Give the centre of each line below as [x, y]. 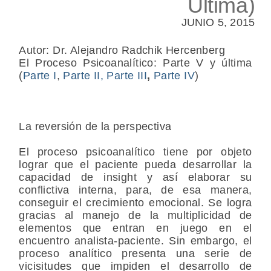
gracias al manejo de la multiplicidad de [135, 215]
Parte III [127, 75]
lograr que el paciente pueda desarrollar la [135, 164]
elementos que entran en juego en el [135, 228]
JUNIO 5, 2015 [218, 22]
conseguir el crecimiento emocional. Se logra [135, 202]
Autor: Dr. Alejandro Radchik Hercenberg [122, 50]
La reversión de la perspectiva [95, 126]
